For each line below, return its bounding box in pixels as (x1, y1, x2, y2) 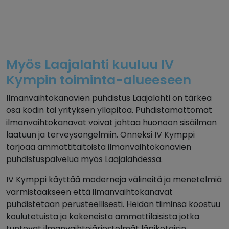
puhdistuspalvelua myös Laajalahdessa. (6, 153, 163, 166)
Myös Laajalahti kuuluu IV (6, 56, 174, 74)
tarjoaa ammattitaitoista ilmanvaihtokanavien (6, 141, 191, 153)
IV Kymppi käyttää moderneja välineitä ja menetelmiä (6, 174, 222, 186)
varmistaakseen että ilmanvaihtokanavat (6, 186, 173, 198)
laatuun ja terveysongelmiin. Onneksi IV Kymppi (6, 129, 195, 141)
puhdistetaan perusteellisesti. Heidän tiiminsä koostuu (6, 198, 220, 211)
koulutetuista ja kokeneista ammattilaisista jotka (6, 211, 199, 223)
